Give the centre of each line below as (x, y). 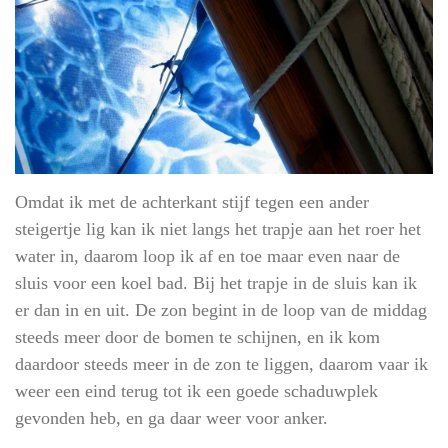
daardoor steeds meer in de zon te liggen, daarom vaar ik (221, 363)
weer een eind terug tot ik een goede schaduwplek (196, 390)
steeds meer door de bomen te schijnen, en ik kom (197, 336)
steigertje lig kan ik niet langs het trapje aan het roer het (218, 228)
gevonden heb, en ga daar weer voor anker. (171, 417)
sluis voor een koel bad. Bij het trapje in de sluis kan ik (216, 282)
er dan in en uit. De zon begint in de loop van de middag (221, 309)
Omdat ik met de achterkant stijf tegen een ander (192, 201)
